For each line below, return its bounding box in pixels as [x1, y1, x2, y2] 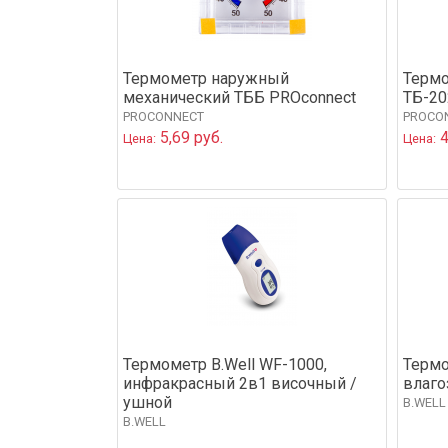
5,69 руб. [156, 127, 223, 147]
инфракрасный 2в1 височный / [123, 373, 357, 393]
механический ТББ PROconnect [123, 87, 356, 107]
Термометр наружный [123, 68, 289, 88]
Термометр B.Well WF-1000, [123, 354, 327, 374]
